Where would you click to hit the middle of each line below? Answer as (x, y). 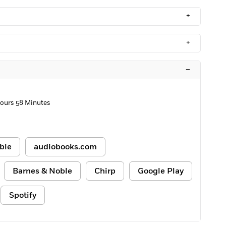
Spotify (23, 195)
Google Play (161, 171)
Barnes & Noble (42, 171)
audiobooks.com (65, 147)
